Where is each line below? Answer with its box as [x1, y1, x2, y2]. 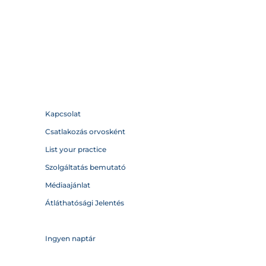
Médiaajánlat [45, 180, 90, 189]
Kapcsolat [45, 109, 81, 118]
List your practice [45, 145, 106, 154]
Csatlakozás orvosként [45, 127, 125, 136]
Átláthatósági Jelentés [45, 198, 124, 207]
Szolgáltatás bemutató [45, 163, 126, 172]
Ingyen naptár [45, 234, 96, 243]
